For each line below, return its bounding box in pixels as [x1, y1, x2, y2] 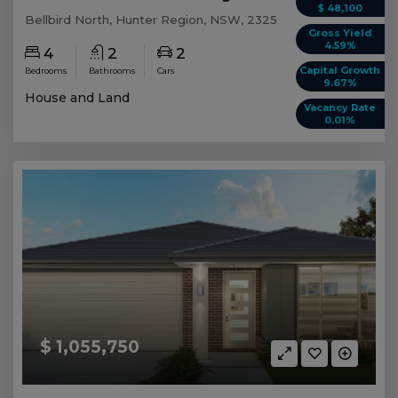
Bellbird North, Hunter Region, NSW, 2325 [25, 12, 278, 27]
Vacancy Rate [304, 100, 377, 114]
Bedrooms [25, 65, 68, 76]
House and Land [25, 89, 131, 106]
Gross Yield [307, 26, 372, 39]
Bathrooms [89, 65, 136, 76]
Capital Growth [299, 63, 381, 76]
